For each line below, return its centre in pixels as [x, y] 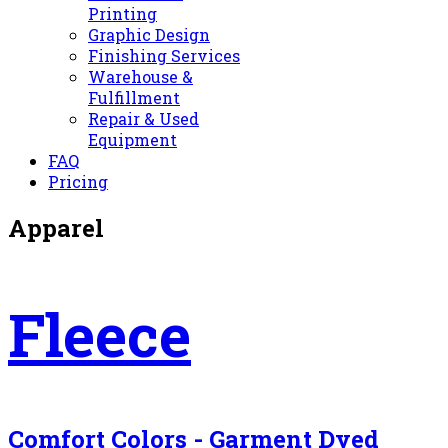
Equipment [132, 139]
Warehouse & [140, 76]
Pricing [78, 181]
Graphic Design [149, 34]
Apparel [56, 227]
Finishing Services [164, 55]
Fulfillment [134, 97]
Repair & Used [143, 118]
